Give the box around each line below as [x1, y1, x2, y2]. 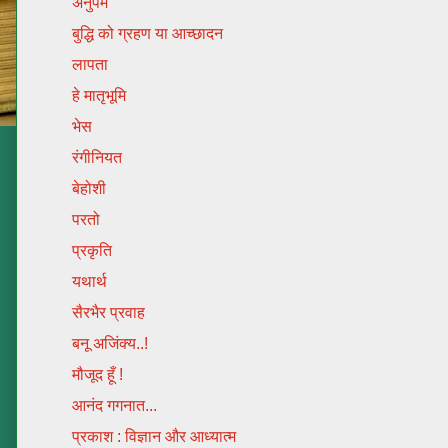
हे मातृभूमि [71, 87, 126, 104]
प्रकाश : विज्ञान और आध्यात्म [71, 428, 236, 445]
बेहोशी [71, 180, 106, 197]
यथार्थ [71, 273, 107, 290]
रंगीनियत [71, 149, 122, 166]
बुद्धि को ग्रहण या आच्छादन [71, 25, 223, 42]
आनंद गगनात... [71, 397, 157, 414]
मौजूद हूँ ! [71, 366, 123, 383]
